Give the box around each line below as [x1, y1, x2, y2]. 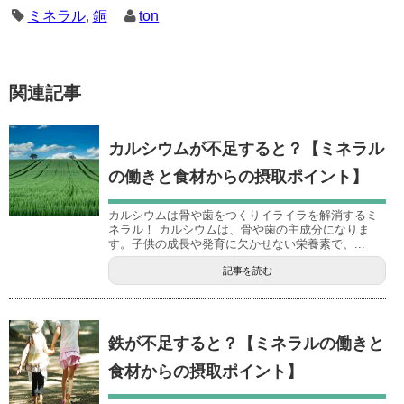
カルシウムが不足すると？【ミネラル [108, 139, 384, 158]
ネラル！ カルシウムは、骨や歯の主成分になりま [108, 222, 370, 236]
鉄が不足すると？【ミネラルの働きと [108, 334, 384, 353]
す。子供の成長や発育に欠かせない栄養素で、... [108, 236, 365, 251]
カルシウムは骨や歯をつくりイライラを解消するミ [108, 207, 378, 222]
